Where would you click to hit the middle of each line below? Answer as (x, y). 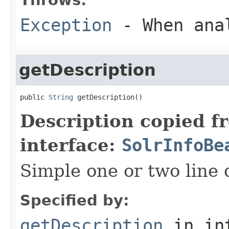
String (61, 97)
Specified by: (75, 200)
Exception (66, 25)
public (34, 97)
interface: (71, 145)
